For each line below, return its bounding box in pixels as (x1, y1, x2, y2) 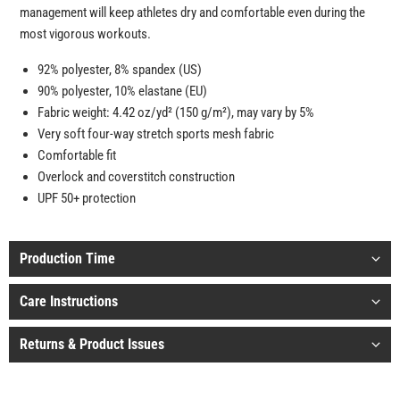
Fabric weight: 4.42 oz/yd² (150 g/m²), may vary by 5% (37, 104, 314, 121)
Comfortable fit (37, 147, 116, 164)
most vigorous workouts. (20, 26, 151, 43)
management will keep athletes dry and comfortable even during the (20, 4, 365, 21)
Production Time (20, 250, 115, 268)
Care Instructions (20, 293, 118, 311)
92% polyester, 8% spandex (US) (37, 62, 202, 79)
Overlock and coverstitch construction (37, 169, 235, 186)
